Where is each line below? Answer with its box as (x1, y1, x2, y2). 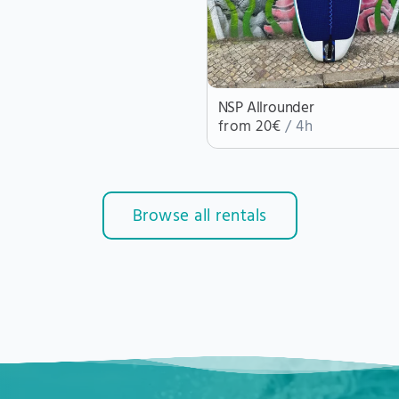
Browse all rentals (132, 203, 267, 231)
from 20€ (217, 115, 285, 140)
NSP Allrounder (217, 96, 314, 121)
